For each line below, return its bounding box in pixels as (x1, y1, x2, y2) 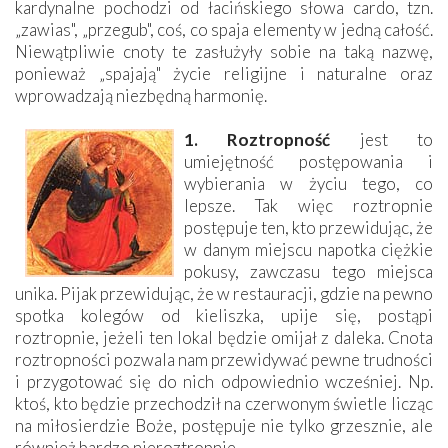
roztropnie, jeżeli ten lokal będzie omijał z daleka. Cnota (15, 326, 433, 348)
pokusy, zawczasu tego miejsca (184, 260, 433, 282)
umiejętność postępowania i (184, 150, 433, 172)
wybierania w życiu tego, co (184, 172, 433, 194)
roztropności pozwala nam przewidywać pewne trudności (15, 348, 433, 370)
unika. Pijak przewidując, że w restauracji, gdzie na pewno (15, 282, 433, 304)
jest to (330, 128, 434, 150)
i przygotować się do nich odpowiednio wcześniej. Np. (15, 370, 433, 392)
